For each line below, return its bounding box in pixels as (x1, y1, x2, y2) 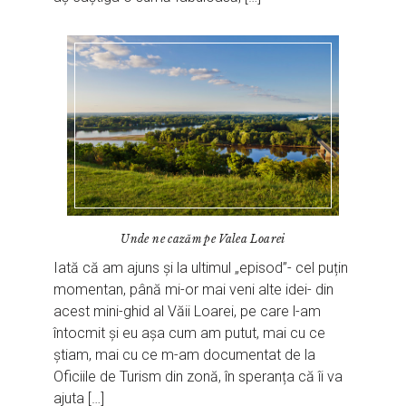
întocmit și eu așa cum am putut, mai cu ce (53, 324, 326, 343)
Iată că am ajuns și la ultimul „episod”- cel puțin (53, 259, 349, 277)
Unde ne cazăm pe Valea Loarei (121, 232, 285, 246)
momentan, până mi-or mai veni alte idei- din (53, 281, 334, 299)
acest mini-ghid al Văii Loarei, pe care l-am (53, 303, 322, 321)
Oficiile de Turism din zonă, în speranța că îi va (53, 368, 343, 386)
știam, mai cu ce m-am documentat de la (53, 346, 316, 364)
